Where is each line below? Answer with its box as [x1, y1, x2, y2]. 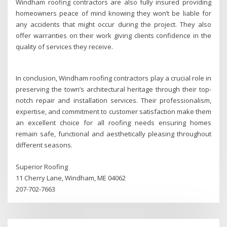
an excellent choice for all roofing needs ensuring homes [16, 118, 211, 128]
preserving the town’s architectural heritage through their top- [16, 85, 211, 94]
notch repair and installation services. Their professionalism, [16, 96, 211, 105]
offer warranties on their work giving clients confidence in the [16, 30, 211, 40]
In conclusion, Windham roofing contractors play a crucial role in [16, 73, 211, 83]
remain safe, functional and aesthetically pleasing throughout [16, 129, 211, 139]
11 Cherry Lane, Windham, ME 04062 [16, 173, 126, 182]
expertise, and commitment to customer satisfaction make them [16, 107, 211, 117]
